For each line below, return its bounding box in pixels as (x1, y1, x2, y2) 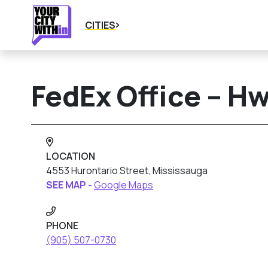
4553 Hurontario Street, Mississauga (46, 164, 208, 177)
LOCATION (46, 150, 95, 163)
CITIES (85, 19, 116, 32)
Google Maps (94, 178, 153, 191)
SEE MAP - (46, 178, 94, 191)
